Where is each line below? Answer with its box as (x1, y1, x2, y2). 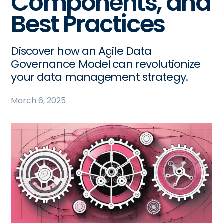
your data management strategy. (11, 69, 188, 85)
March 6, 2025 (11, 95, 66, 106)
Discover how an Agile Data (11, 43, 152, 59)
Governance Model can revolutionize (11, 56, 201, 72)
